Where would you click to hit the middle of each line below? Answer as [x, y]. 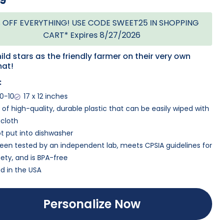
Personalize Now [92, 204]
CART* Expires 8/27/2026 [92, 35]
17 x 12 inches [45, 96]
